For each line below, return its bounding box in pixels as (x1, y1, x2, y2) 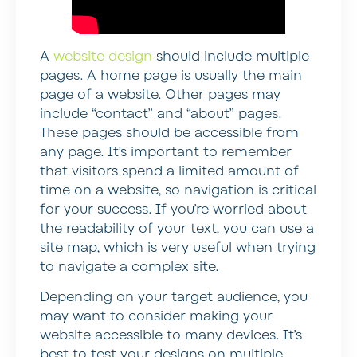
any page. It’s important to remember (40, 143, 292, 161)
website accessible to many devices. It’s (40, 327, 302, 345)
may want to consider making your (40, 308, 273, 326)
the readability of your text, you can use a (40, 219, 314, 237)
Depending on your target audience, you (40, 288, 308, 307)
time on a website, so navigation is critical (40, 181, 316, 199)
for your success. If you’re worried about (40, 200, 307, 218)
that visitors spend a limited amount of (40, 162, 299, 180)
